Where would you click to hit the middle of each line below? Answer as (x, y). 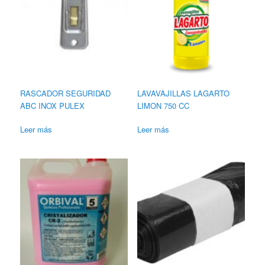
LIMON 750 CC (163, 105)
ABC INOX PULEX (53, 105)
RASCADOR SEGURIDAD (66, 93)
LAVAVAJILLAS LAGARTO (183, 93)
